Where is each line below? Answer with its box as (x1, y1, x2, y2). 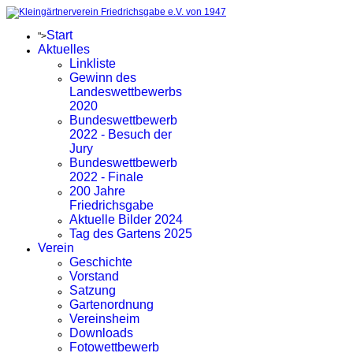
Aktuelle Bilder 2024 (69, 213, 183, 226)
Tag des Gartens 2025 (69, 227, 192, 240)
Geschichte (69, 255, 132, 269)
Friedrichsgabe (69, 199, 154, 212)
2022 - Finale (69, 170, 143, 184)
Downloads (69, 326, 133, 340)
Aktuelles (38, 43, 90, 56)
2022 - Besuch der (69, 128, 172, 141)
